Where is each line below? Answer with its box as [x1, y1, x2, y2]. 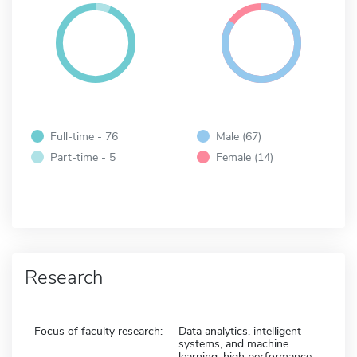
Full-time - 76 [50, 127, 118, 144]
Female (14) [216, 148, 273, 165]
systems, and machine [178, 335, 288, 351]
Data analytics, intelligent [178, 323, 301, 339]
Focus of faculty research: [34, 323, 163, 339]
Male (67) [216, 127, 261, 144]
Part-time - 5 [50, 148, 116, 165]
